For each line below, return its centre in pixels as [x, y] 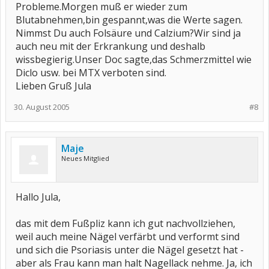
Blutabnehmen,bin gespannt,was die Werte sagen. [129, 20]
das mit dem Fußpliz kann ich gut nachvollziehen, [125, 223]
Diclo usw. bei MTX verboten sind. [91, 73]
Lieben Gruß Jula [53, 86]
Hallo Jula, [38, 197]
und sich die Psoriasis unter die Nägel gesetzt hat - [130, 250]
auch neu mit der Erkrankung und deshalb [110, 46]
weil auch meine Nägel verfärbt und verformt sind [128, 237]
